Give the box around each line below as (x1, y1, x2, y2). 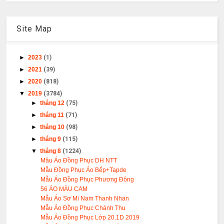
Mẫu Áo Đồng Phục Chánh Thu (40, 204, 126, 212)
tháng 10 (40, 123, 66, 131)
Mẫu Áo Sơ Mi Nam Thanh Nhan (40, 195, 129, 202)
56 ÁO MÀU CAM (40, 185, 88, 193)
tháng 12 (40, 99, 66, 107)
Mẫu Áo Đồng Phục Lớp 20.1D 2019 (40, 214, 140, 221)
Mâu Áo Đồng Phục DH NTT (40, 157, 117, 164)
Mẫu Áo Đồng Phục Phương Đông (40, 176, 134, 183)
